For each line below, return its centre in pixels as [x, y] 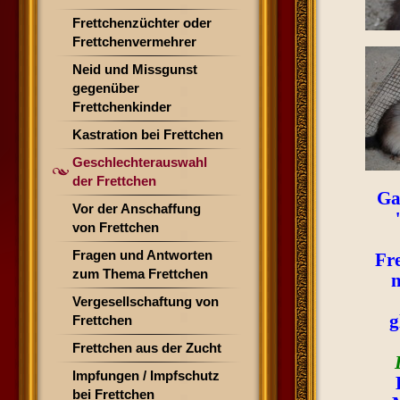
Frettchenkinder [122, 107]
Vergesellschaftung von [146, 301]
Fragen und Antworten [142, 255]
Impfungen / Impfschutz [146, 375]
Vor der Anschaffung [137, 208]
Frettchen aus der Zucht [147, 348]
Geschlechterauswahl [140, 162]
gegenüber [106, 88]
